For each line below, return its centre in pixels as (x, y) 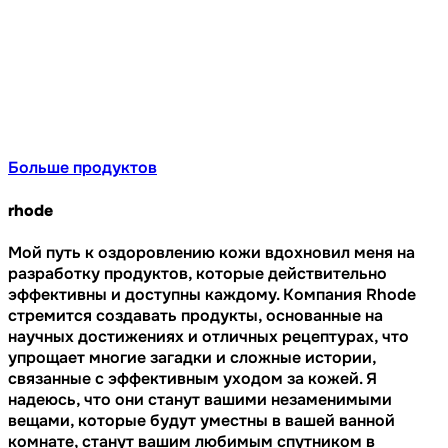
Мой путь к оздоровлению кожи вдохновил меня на (211, 252)
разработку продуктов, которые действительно (197, 273)
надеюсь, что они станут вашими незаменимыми (200, 399)
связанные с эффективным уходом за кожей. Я (192, 378)
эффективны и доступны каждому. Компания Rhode (212, 294)
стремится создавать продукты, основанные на (195, 315)
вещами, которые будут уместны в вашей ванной (201, 420)
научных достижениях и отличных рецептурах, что (208, 336)
